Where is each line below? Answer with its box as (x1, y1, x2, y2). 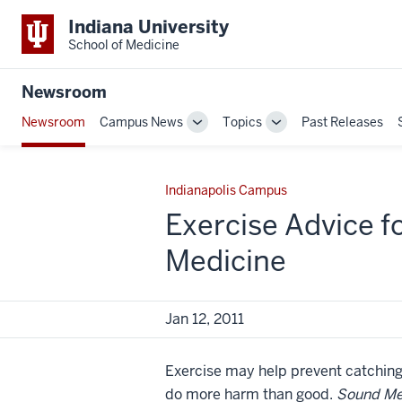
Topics (223, 113, 262, 130)
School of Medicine (68, 36, 179, 53)
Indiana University (68, 14, 229, 39)
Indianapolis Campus (165, 181, 287, 198)
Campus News (100, 113, 183, 130)
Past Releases (301, 113, 383, 130)
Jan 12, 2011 (165, 309, 244, 328)
